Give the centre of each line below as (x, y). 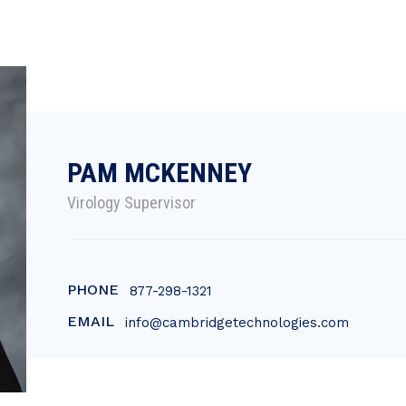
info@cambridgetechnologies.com (237, 323)
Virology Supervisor (131, 203)
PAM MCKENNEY (159, 173)
